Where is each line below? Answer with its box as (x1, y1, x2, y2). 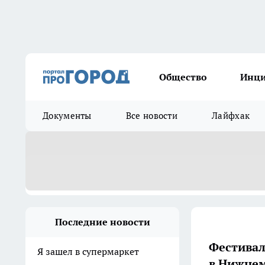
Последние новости (54, 216, 150, 228)
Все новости (125, 110, 178, 121)
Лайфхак (212, 110, 250, 121)
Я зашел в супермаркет (37, 245, 139, 257)
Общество (159, 71, 207, 83)
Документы (43, 110, 92, 121)
